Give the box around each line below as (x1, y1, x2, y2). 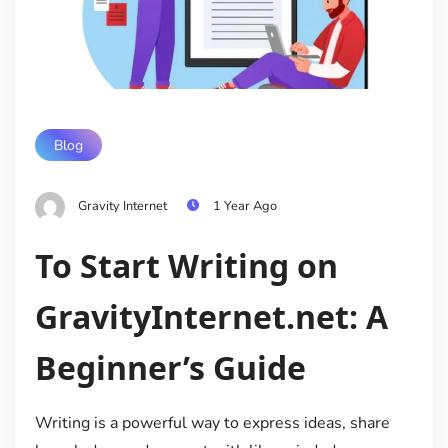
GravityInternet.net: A (34, 294, 388, 338)
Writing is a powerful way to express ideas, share (34, 411, 390, 434)
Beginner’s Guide (34, 345, 306, 389)
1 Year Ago (212, 196, 277, 215)
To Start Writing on (34, 243, 338, 287)
